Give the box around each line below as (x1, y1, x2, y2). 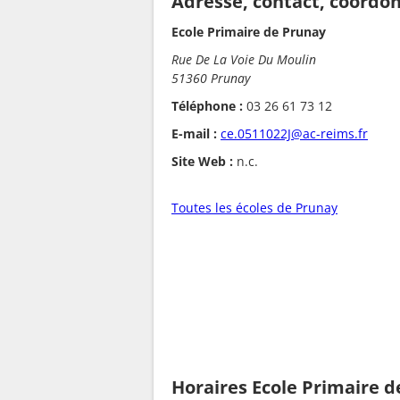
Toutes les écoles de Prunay (171, 199, 337, 217)
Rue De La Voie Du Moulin (171, 51, 316, 69)
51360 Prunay (171, 70, 250, 87)
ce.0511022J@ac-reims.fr (221, 125, 368, 143)
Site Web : (171, 153, 233, 171)
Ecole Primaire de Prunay (171, 23, 326, 41)
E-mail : (171, 125, 217, 143)
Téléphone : (171, 97, 243, 115)
